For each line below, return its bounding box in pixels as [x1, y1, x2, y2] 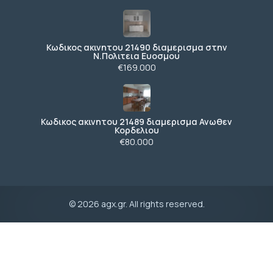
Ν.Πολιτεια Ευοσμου [93, 50, 180, 62]
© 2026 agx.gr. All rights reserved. [68, 198, 205, 210]
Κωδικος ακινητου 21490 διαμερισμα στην [46, 41, 227, 54]
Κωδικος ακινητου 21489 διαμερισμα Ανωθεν [41, 116, 232, 128]
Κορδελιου [114, 124, 159, 136]
